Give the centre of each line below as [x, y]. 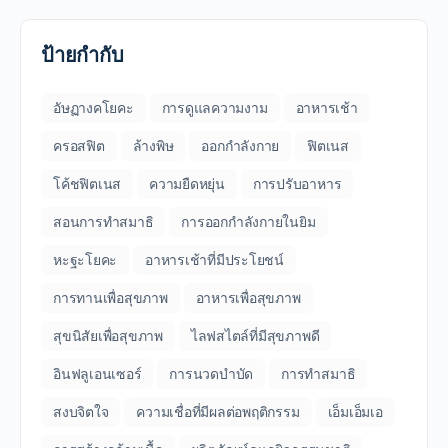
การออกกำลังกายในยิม [248, 221]
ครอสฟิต [79, 145]
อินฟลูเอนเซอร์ [97, 373]
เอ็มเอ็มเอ [355, 411]
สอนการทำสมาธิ [103, 221]
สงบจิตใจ [81, 411]
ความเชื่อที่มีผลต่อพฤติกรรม [218, 411]
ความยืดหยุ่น [187, 183]
